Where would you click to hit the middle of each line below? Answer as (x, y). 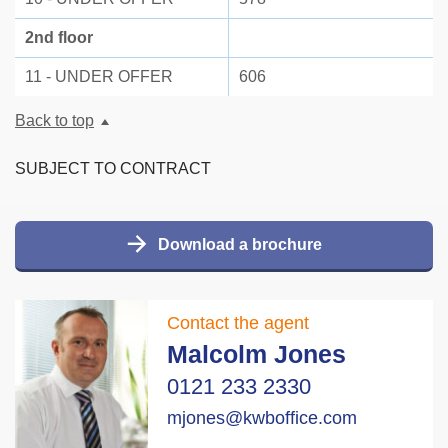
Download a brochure (240, 245)
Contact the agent (238, 322)
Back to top (54, 121)
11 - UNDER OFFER (99, 77)
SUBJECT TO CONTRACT (113, 169)
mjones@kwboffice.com (262, 417)
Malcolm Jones (257, 353)
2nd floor (59, 38)
